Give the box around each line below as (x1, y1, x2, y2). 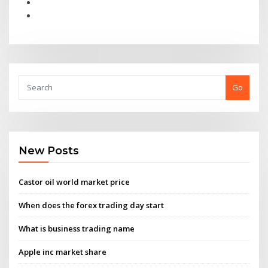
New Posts (19, 144, 80, 157)
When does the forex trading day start (19, 199, 165, 211)
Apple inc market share (19, 246, 107, 258)
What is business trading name (19, 223, 135, 234)
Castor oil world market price (19, 176, 130, 187)
